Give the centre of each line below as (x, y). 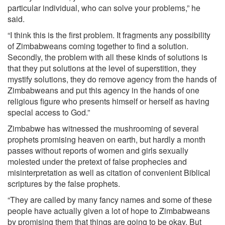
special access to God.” (49, 112)
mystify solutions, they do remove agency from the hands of (112, 79)
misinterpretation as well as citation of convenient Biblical (109, 173)
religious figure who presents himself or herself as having (108, 101)
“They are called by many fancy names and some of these (110, 200)
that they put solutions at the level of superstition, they (102, 68)
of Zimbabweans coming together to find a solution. (98, 46)
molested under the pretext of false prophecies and (97, 161)
